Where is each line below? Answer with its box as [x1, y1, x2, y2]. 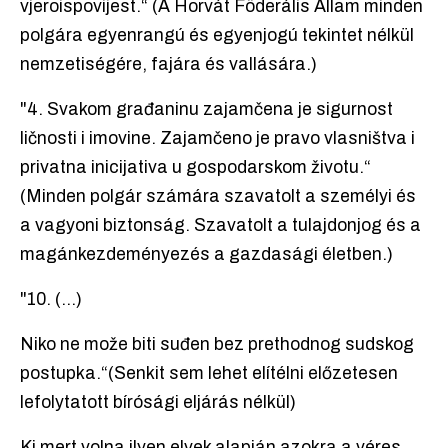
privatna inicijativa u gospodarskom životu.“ [20, 158, 371, 178]
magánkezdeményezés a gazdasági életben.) [20, 245, 393, 265]
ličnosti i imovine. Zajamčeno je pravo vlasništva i [20, 129, 415, 149]
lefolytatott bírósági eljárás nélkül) [20, 393, 296, 413]
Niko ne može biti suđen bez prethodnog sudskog [20, 335, 414, 355]
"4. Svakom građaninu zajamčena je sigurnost [20, 100, 393, 120]
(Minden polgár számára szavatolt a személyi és [20, 187, 416, 207]
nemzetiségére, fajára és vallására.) [20, 55, 317, 75]
